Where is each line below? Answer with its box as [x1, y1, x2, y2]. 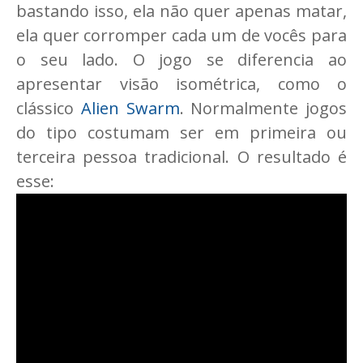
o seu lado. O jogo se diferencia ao [16, 49, 347, 71]
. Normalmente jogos [179, 97, 347, 120]
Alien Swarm [80, 97, 180, 120]
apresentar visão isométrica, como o [16, 73, 347, 96]
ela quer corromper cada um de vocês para [16, 24, 347, 47]
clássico [16, 97, 81, 120]
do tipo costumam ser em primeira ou [16, 122, 347, 144]
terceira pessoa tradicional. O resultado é [16, 146, 347, 169]
